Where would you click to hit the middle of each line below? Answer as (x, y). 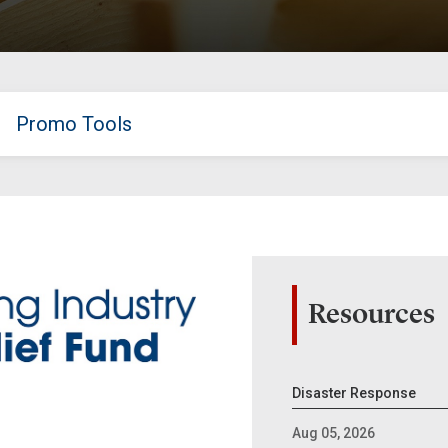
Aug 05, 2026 (334, 433)
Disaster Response (354, 393)
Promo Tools (74, 124)
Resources (372, 313)
